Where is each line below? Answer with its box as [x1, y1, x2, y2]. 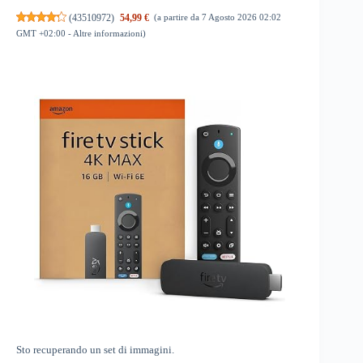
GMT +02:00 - [16, 28, 73, 38]
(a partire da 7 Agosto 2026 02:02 [154, 12, 282, 23]
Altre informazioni [73, 28, 143, 38]
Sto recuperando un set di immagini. [16, 344, 174, 356]
